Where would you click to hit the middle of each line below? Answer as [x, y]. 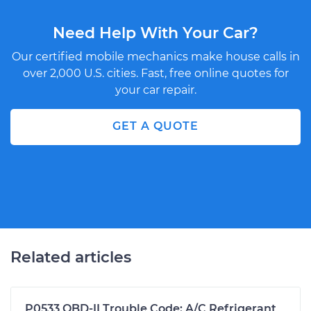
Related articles [71, 257]
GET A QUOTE [155, 126]
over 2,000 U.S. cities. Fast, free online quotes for [155, 73]
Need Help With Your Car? [155, 33]
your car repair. [155, 90]
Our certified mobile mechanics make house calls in [155, 56]
